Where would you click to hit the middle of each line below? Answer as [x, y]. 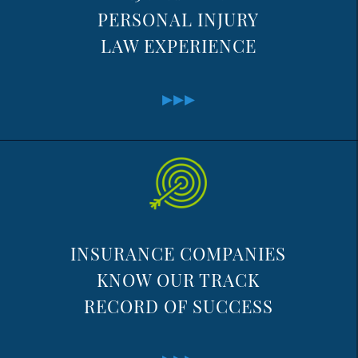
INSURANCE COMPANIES [178, 253]
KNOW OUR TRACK [178, 280]
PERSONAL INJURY [178, 19]
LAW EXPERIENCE [178, 46]
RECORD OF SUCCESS [178, 306]
